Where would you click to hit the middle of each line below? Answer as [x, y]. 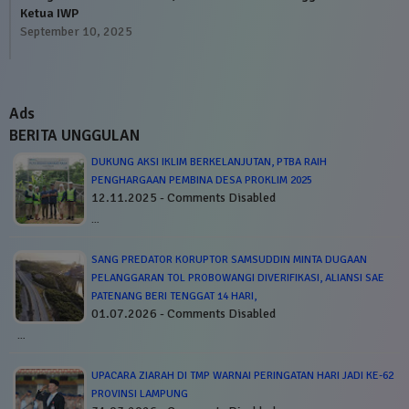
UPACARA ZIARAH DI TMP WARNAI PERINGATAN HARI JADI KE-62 [242, 375]
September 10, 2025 [76, 31]
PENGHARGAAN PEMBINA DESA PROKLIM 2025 [202, 180]
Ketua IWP [49, 13]
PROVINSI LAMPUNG [140, 393]
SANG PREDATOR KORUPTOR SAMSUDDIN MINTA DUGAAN [229, 259]
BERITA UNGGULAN [74, 135]
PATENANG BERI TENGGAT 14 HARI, [174, 296]
